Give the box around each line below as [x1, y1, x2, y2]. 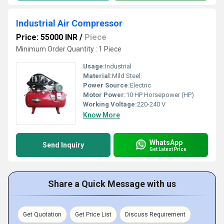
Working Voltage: [83, 100, 137, 108]
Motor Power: [83, 91, 126, 98]
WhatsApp [149, 138, 182, 146]
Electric [130, 81, 151, 89]
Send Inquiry [42, 141, 84, 149]
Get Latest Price [149, 146, 186, 152]
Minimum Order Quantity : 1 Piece [16, 45, 121, 53]
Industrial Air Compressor [16, 18, 122, 28]
